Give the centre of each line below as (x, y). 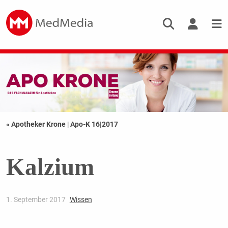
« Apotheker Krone (36, 124)
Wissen (81, 200)
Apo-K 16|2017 (94, 124)
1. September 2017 (36, 200)
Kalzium (50, 167)
